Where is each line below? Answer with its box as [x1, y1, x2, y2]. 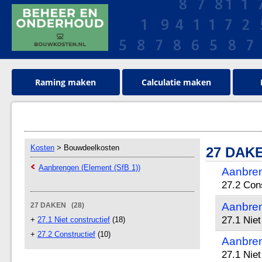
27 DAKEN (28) [30, 201, 84, 209]
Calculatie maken [141, 77, 211, 88]
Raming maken [35, 77, 96, 88]
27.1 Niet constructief [37, 215, 110, 224]
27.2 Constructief [37, 230, 95, 239]
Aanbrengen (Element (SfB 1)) [39, 163, 140, 172]
